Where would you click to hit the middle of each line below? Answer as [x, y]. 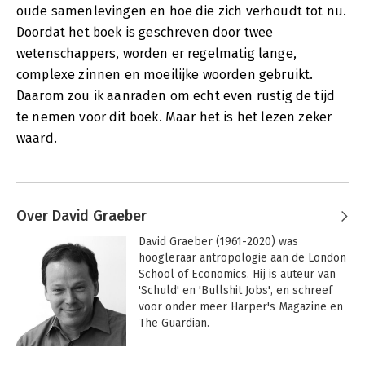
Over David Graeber [81, 215]
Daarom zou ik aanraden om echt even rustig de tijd [176, 95]
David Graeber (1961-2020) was [218, 241]
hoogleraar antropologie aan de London [242, 257]
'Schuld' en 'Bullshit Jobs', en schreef [235, 290]
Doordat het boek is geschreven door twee [145, 32]
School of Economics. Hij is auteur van [237, 274]
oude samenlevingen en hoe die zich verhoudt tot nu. [182, 11]
